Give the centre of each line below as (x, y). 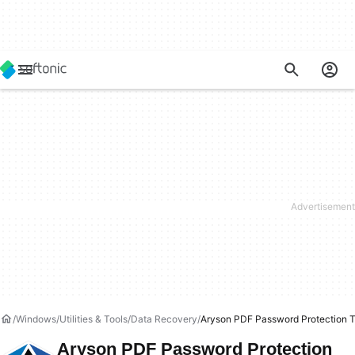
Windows (36, 319)
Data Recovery (164, 319)
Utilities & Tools (94, 319)
